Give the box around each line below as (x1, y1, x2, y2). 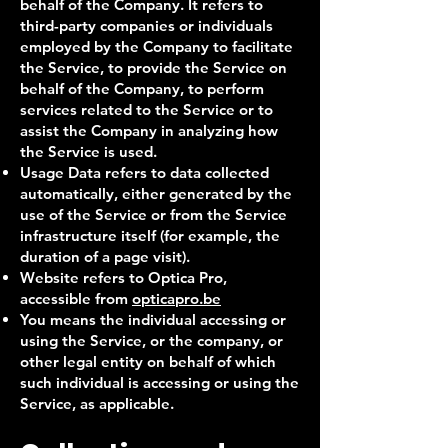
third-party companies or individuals (20, 16, 273, 35)
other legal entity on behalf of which (20, 352, 276, 371)
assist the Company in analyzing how (20, 121, 278, 140)
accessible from (20, 289, 132, 308)
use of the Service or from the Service (20, 205, 287, 224)
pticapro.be (141, 289, 221, 308)
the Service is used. (20, 142, 157, 161)
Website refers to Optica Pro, (20, 268, 227, 287)
